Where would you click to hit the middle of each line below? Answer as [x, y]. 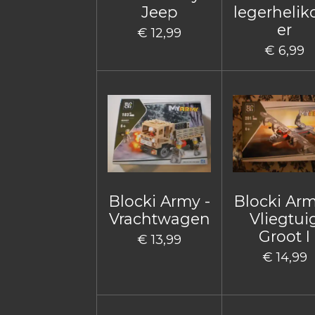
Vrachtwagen [159, 218]
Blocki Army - [159, 201]
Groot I [285, 236]
